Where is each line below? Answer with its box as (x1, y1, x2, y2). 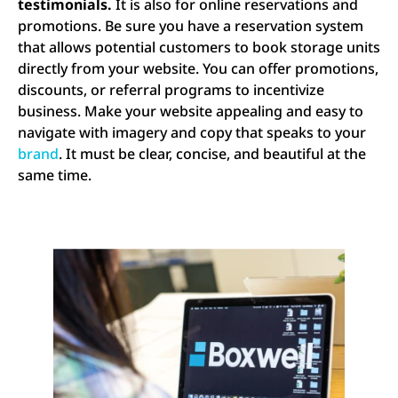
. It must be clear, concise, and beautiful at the (59, 144, 366, 164)
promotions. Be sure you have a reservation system (18, 16, 363, 36)
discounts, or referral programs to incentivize (18, 80, 324, 100)
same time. (18, 165, 95, 186)
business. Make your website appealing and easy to (18, 101, 363, 122)
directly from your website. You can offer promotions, (18, 59, 378, 79)
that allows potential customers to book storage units (18, 37, 380, 58)
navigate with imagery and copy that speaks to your (18, 123, 366, 143)
